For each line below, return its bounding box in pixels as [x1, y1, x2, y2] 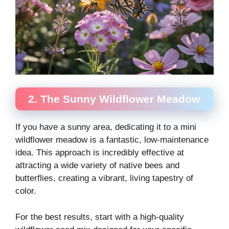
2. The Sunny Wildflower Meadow [28, 93, 200, 105]
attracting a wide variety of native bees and [15, 161, 179, 170]
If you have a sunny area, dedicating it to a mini [15, 122, 196, 132]
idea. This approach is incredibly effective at [15, 148, 184, 157]
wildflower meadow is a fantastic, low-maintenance [15, 135, 209, 145]
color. [15, 186, 36, 196]
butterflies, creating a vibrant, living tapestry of [15, 173, 193, 183]
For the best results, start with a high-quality [15, 212, 184, 222]
